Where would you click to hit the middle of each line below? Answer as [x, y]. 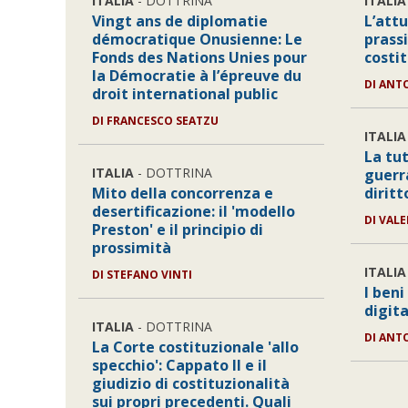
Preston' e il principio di [178, 229]
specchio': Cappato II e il [180, 365]
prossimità [132, 248]
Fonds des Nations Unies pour [200, 57]
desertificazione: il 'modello [194, 211]
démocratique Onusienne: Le [198, 39]
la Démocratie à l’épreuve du [197, 76]
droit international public [185, 94]
